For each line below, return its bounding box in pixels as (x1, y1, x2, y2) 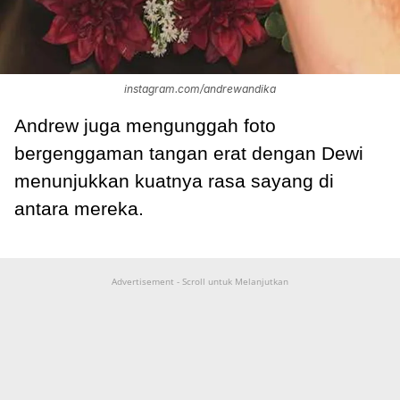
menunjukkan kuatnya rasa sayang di (14, 171, 334, 192)
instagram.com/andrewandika (124, 82, 276, 96)
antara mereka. (14, 198, 144, 220)
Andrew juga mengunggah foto (14, 115, 276, 137)
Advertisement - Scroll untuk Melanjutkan (112, 275, 288, 288)
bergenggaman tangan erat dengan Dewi (14, 143, 363, 164)
